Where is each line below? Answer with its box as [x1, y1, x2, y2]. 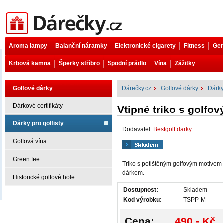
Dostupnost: [123, 186, 158, 194]
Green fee [13, 156, 40, 163]
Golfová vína [13, 138, 47, 145]
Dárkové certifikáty [13, 102, 63, 109]
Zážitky [175, 60, 195, 67]
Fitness [184, 42, 205, 49]
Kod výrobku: [123, 196, 162, 204]
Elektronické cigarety [115, 42, 176, 49]
